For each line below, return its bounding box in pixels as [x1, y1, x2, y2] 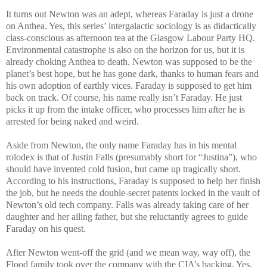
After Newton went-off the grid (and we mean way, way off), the [6, 247, 250, 257]
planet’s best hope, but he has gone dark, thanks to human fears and [6, 68, 259, 79]
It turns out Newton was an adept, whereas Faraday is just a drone [6, 8, 253, 19]
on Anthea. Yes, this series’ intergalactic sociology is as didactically [6, 20, 256, 31]
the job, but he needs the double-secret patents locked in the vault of [6, 187, 260, 198]
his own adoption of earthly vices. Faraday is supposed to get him [6, 80, 252, 91]
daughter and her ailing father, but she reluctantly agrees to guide [6, 211, 248, 222]
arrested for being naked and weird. [6, 116, 139, 126]
